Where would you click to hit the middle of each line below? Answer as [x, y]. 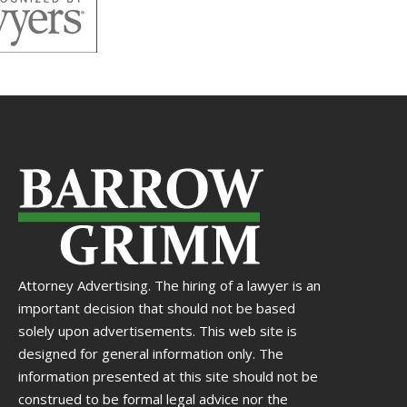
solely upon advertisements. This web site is [158, 331]
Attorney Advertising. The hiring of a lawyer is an [169, 286]
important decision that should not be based [157, 308]
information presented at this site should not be [168, 377]
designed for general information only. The [151, 354]
